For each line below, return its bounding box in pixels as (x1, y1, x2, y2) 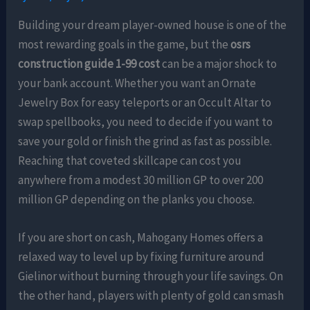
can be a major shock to (160, 55, 277, 71)
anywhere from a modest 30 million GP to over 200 (18, 172, 264, 188)
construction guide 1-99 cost (18, 55, 161, 71)
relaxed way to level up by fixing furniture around (18, 248, 265, 264)
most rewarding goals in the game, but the (18, 36, 231, 52)
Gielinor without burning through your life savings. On (18, 268, 284, 284)
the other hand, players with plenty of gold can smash (18, 287, 284, 303)
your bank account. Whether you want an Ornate (18, 75, 257, 91)
